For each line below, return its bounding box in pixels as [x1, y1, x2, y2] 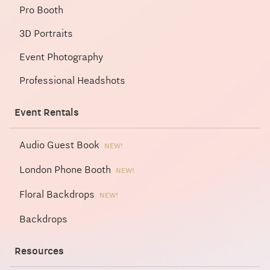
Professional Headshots [19, 75, 125, 86]
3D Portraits [19, 28, 73, 39]
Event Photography [19, 51, 103, 63]
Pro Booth [19, 4, 63, 16]
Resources [14, 245, 64, 257]
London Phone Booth [19, 164, 111, 175]
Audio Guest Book [19, 139, 99, 151]
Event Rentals [14, 107, 79, 118]
